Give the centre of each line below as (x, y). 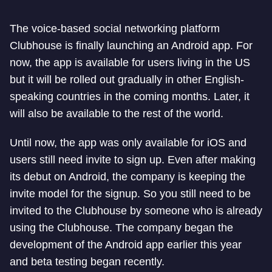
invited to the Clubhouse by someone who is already (136, 211)
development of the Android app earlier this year (126, 245)
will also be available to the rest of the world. (117, 114)
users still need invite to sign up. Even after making (133, 160)
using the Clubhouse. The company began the (121, 228)
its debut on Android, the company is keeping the (127, 177)
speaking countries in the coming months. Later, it (130, 97)
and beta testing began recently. (87, 262)
